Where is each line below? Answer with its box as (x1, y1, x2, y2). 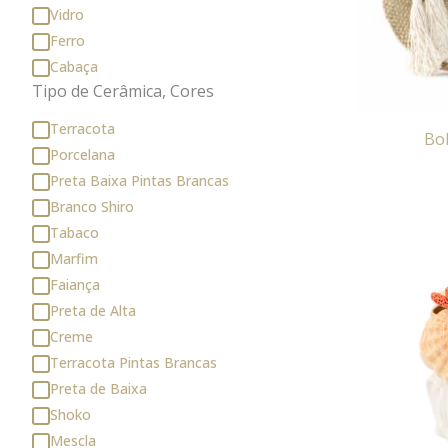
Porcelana (50, 144, 115, 164)
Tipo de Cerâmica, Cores (32, 80, 214, 103)
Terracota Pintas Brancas (50, 352, 217, 372)
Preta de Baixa (50, 378, 147, 398)
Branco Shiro (50, 196, 134, 216)
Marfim (50, 248, 98, 268)
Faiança (50, 274, 100, 294)
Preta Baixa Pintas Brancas (50, 170, 229, 190)
